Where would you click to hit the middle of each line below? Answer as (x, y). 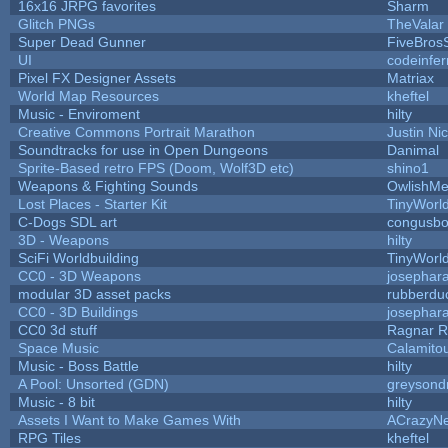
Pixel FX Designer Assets (96, 77)
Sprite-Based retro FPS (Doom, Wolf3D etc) (155, 167)
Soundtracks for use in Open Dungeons (142, 149)
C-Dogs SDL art (67, 221)
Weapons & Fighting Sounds (107, 185)
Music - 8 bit (56, 401)
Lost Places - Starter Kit (92, 203)
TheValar (415, 23)
